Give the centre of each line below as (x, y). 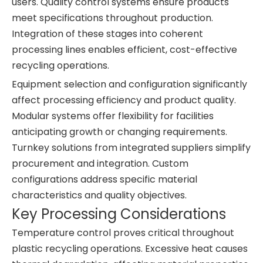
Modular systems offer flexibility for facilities (113, 116)
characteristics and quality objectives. (99, 195)
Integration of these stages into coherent (107, 34)
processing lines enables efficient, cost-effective (124, 50)
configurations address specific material (104, 179)
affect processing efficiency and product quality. (124, 100)
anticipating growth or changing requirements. (119, 132)
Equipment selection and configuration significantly (129, 84)
